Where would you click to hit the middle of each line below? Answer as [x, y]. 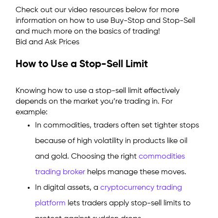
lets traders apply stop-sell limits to [128, 204]
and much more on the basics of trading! [88, 32]
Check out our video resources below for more [97, 10]
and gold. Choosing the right [87, 157]
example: [32, 113]
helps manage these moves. [136, 173]
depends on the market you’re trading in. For [94, 102]
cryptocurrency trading [141, 188]
